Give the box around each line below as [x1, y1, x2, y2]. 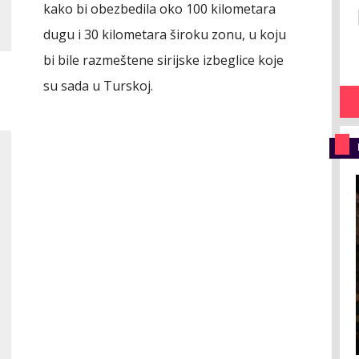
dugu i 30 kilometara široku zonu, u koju [43, 26, 286, 43]
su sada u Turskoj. [43, 77, 153, 95]
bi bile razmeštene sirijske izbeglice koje [43, 51, 284, 69]
